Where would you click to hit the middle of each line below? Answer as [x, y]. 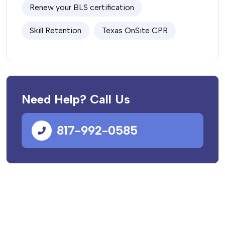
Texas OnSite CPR [135, 30]
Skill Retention [55, 30]
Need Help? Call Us [76, 99]
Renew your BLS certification [82, 7]
